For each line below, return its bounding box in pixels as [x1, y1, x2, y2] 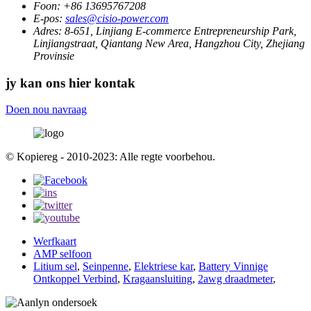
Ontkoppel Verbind [33, 273, 117, 285]
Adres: [33, 24, 62, 37]
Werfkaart [33, 235, 76, 248]
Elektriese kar [134, 260, 193, 273]
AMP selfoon [33, 248, 92, 260]
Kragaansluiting [123, 273, 192, 285]
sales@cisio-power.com [65, 12, 169, 24]
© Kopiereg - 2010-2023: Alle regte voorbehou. [6, 151, 215, 163]
